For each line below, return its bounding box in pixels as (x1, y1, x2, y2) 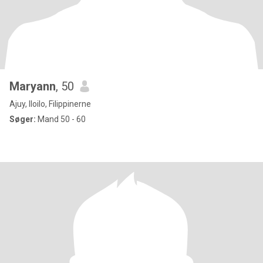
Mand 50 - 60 (36, 114, 86, 124)
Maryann (9, 79, 56, 93)
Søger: (9, 114, 36, 124)
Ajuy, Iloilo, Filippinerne (9, 99, 91, 109)
